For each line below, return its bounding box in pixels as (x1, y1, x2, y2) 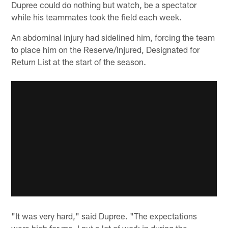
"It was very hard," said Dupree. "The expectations (11, 211, 197, 221)
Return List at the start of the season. (11, 56, 147, 67)
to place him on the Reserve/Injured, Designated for (11, 44, 200, 54)
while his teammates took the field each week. (11, 11, 182, 22)
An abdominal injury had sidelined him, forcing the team (11, 32, 215, 42)
